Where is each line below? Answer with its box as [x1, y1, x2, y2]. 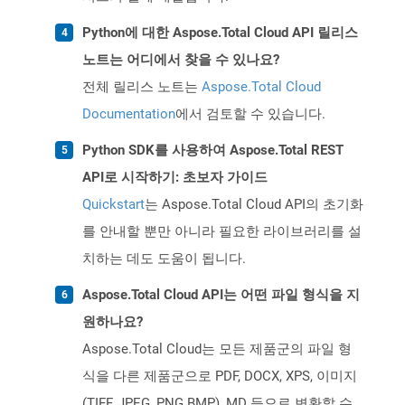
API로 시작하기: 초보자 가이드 [82, 169, 268, 186]
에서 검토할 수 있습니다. [175, 106, 325, 123]
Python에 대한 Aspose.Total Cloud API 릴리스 [82, 24, 358, 42]
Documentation [82, 106, 175, 123]
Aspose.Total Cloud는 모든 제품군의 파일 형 [82, 341, 352, 358]
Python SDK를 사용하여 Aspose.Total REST [82, 142, 344, 159]
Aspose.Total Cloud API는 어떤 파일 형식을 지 [82, 287, 360, 304]
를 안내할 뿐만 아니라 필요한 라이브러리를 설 [82, 223, 362, 240]
